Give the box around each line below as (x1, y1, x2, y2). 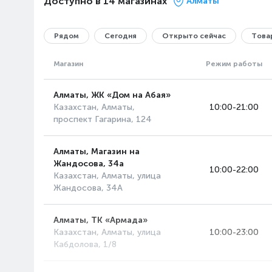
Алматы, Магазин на (53, 146, 140, 157)
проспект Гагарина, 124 (53, 114, 152, 124)
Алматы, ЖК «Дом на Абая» (53, 90, 171, 100)
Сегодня (104, 32, 137, 40)
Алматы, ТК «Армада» (53, 215, 148, 225)
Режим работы (205, 59, 262, 68)
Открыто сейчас (162, 32, 226, 40)
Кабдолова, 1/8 (53, 239, 117, 250)
